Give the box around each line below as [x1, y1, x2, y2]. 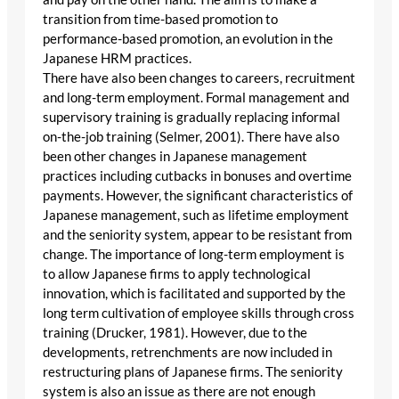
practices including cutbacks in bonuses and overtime [43, 167, 352, 183]
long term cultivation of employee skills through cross [43, 305, 354, 321]
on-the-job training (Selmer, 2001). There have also [43, 128, 339, 144]
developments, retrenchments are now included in [43, 344, 332, 360]
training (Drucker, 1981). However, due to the [43, 324, 307, 340]
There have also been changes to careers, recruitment [43, 69, 355, 85]
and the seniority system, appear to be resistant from [43, 226, 352, 242]
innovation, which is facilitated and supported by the [43, 285, 346, 301]
